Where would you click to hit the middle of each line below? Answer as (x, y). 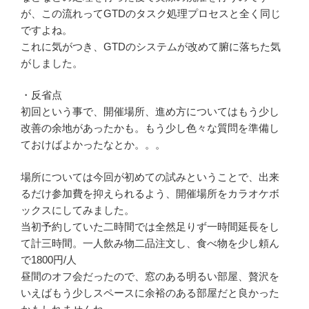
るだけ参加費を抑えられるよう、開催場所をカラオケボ (150, 193)
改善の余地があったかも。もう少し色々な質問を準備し (150, 128)
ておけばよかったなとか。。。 (93, 145)
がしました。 (52, 63)
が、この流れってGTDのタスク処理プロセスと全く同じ (151, 13)
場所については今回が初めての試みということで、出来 (150, 177)
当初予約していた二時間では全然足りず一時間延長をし (150, 226)
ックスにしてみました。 (78, 210)
